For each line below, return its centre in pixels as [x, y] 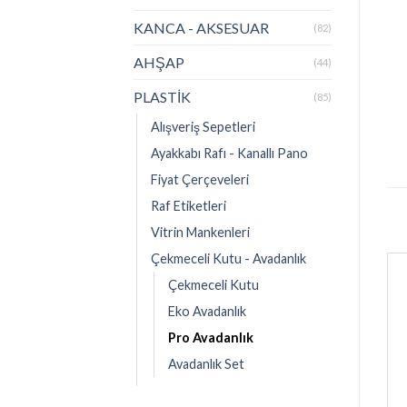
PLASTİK [162, 96]
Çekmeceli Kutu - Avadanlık [228, 258]
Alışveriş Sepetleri [203, 126]
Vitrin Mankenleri [200, 232]
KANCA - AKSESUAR [201, 27]
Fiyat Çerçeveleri [200, 179]
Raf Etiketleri [189, 205]
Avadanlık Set [206, 363]
